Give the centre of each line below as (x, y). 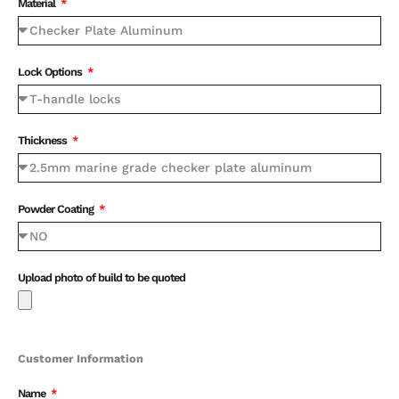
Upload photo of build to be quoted (102, 277)
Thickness (44, 140)
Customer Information (81, 358)
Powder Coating (57, 208)
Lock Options (51, 71)
